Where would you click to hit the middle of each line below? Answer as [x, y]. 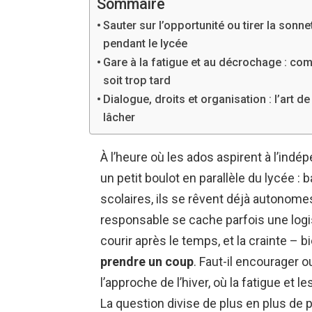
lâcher [119, 117]
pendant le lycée [146, 43]
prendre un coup [147, 261]
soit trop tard [137, 80]
